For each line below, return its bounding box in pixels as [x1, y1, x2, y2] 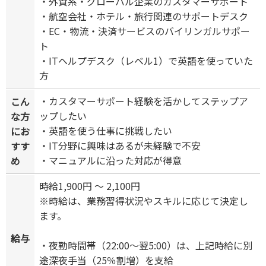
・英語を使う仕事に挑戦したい [39, 123, 172, 138]
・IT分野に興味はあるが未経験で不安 [39, 138, 201, 153]
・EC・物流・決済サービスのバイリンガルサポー [39, 24, 250, 39]
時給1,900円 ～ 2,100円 [39, 179, 140, 194]
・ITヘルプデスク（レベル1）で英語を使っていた [39, 53, 253, 68]
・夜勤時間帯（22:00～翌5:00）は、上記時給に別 [39, 238, 252, 253]
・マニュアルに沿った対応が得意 [39, 153, 182, 168]
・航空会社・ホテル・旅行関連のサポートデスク [39, 9, 248, 24]
